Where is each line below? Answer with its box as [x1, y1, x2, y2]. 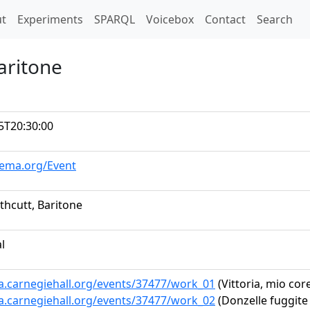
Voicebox [146, 12, 194, 27]
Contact [205, 12, 246, 27]
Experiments [17, 12, 83, 27]
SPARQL [94, 12, 135, 27]
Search [257, 12, 293, 27]
